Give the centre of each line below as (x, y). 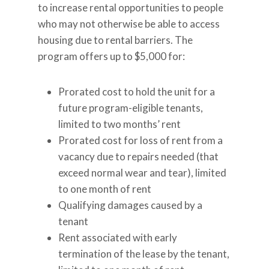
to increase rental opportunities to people (130, 8)
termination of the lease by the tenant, (144, 254)
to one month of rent (104, 189)
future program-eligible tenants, (130, 108)
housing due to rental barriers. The (115, 40)
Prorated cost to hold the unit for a (136, 92)
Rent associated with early (117, 237)
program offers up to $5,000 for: (111, 56)
